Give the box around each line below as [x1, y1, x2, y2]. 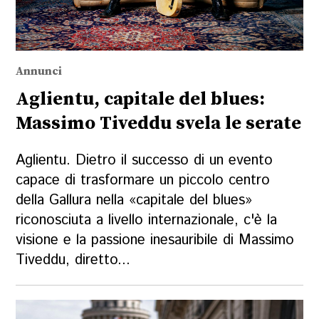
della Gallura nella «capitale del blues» [16, 189, 253, 211]
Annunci [16, 64, 63, 79]
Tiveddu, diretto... [16, 249, 131, 271]
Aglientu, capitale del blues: [16, 88, 266, 112]
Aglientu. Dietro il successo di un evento [16, 150, 273, 171]
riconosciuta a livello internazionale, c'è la [16, 209, 278, 231]
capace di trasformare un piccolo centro [16, 169, 271, 191]
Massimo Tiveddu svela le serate [16, 112, 302, 136]
